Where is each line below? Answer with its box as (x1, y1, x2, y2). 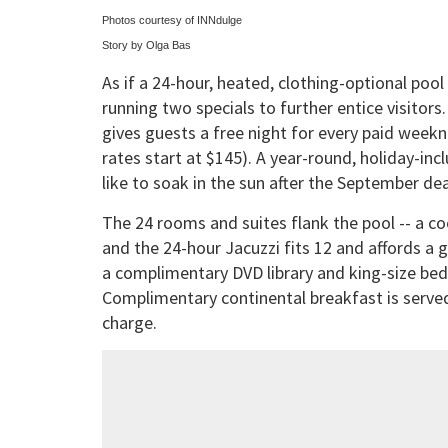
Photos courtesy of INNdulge (102, 14, 242, 27)
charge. (102, 311, 157, 335)
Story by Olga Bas (102, 39, 191, 52)
